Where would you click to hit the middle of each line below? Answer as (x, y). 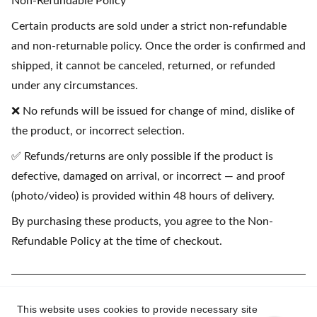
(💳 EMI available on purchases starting (154, 300)
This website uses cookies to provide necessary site (137, 309)
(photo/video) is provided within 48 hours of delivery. (143, 196)
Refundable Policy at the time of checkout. (117, 241)
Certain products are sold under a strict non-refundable (149, 26)
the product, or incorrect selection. (98, 131)
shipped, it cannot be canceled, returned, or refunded (143, 66)
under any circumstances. (75, 86)
